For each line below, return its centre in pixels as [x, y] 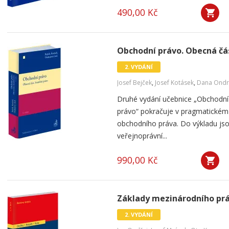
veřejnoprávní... [142, 136]
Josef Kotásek [174, 83]
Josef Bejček [134, 83]
